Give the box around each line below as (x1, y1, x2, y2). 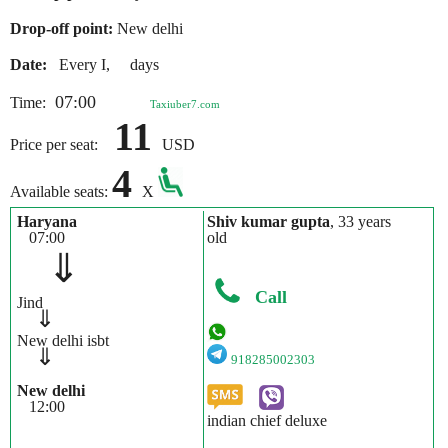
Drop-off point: (10, 20, 117, 37)
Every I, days (51, 56, 159, 73)
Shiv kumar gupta (206, 213, 330, 230)
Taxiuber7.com (150, 98, 220, 110)
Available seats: (10, 183, 112, 200)
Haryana (17, 213, 77, 230)
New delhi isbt (17, 332, 109, 349)
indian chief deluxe (206, 412, 327, 430)
